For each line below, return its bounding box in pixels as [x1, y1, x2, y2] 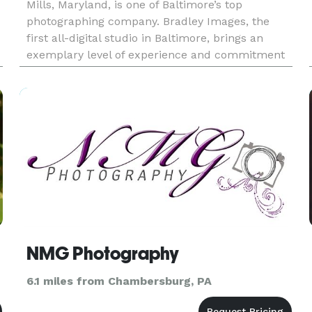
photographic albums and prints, [26, 81, 203, 95]
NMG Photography [26, 243, 179, 264]
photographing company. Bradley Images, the [26, 15, 270, 28]
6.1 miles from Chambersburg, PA [26, 274, 212, 288]
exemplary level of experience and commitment [26, 48, 285, 61]
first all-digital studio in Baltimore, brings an [26, 31, 263, 45]
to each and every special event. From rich [26, 65, 254, 78]
